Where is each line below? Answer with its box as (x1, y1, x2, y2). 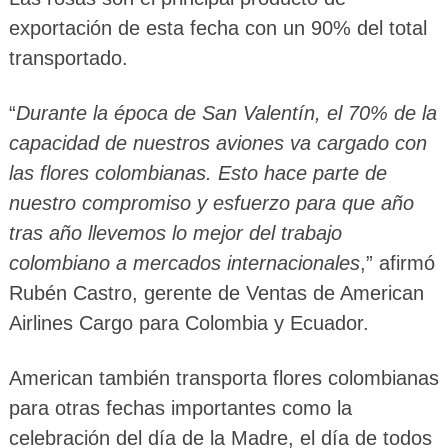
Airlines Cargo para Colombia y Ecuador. (8, 311, 369, 334)
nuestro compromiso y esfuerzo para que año (8, 191, 414, 214)
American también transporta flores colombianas (8, 366, 439, 389)
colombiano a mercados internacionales (8, 251, 360, 274)
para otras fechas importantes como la (8, 396, 352, 419)
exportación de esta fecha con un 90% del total (8, 16, 427, 39)
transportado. (8, 46, 128, 69)
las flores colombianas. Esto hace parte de (8, 161, 387, 184)
